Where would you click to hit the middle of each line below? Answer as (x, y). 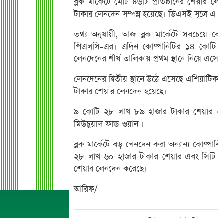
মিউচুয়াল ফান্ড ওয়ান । (109, 124)
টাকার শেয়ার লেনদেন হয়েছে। (121, 91)
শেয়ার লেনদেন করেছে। (111, 169)
